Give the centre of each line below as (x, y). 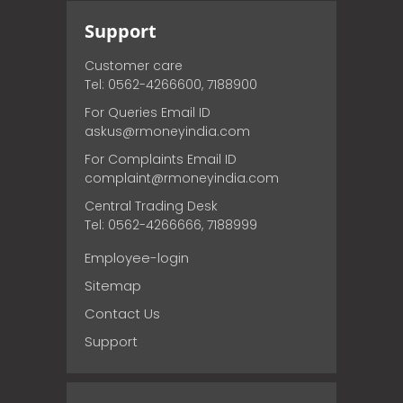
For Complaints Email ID (161, 159)
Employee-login (137, 257)
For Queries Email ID (148, 112)
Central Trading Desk (151, 206)
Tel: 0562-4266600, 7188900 (171, 84)
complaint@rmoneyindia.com (182, 178)
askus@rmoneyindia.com (167, 131)
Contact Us (122, 313)
